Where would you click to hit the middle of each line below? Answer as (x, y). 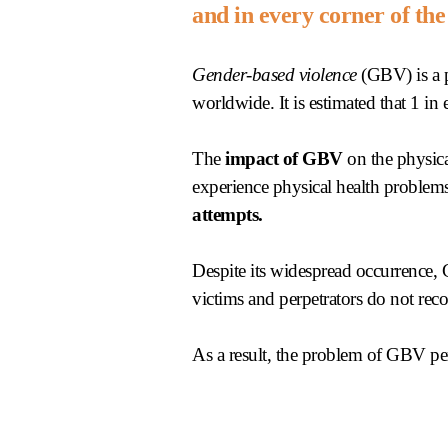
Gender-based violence (274, 74)
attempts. (227, 214)
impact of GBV (281, 158)
